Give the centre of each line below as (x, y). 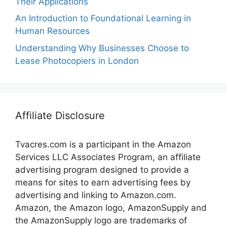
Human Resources (52, 31)
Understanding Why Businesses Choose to (102, 48)
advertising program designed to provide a (102, 169)
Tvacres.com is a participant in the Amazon (103, 144)
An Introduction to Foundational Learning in (103, 18)
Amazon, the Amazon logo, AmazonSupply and (111, 207)
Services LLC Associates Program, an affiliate (108, 157)
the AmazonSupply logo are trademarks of (101, 220)
